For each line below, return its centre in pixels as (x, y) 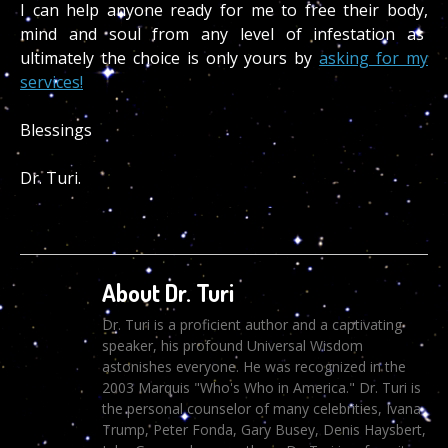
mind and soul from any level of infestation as (224, 34)
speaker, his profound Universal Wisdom (232, 346)
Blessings (56, 130)
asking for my (374, 58)
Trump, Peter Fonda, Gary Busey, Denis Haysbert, (263, 430)
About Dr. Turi (167, 293)
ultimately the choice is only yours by (170, 58)
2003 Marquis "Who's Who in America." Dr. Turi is (261, 388)
